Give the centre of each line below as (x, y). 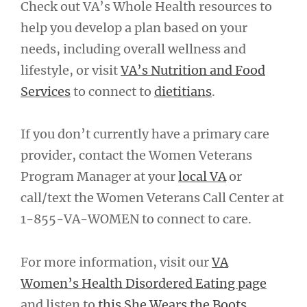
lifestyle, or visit (71, 70)
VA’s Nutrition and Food (193, 70)
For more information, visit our (116, 262)
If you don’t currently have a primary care (145, 134)
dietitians (183, 91)
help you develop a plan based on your (134, 27)
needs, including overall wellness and (133, 49)
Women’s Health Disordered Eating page (144, 283)
